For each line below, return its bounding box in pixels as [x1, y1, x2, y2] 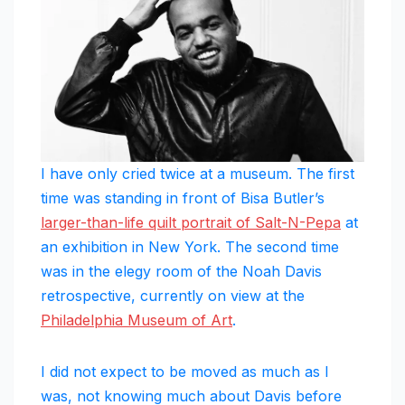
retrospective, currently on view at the [41, 286, 305, 305]
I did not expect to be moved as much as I [41, 362, 329, 381]
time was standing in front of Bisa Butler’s [41, 188, 325, 207]
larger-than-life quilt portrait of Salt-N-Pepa [41, 212, 341, 231]
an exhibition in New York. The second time [41, 237, 339, 256]
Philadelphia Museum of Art [41, 310, 232, 329]
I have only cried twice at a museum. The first [41, 164, 354, 183]
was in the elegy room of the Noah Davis [41, 261, 322, 280]
